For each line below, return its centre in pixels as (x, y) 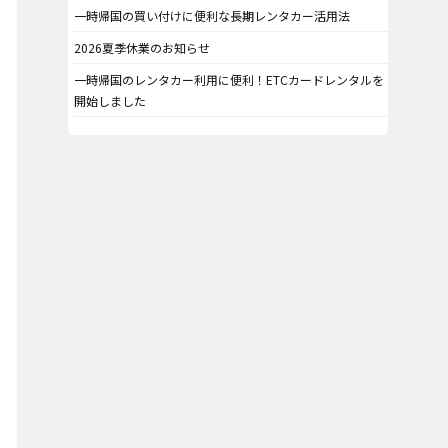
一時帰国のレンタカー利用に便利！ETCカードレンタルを (229, 79)
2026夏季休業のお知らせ (142, 47)
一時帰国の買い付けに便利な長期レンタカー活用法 (212, 15)
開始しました (110, 100)
